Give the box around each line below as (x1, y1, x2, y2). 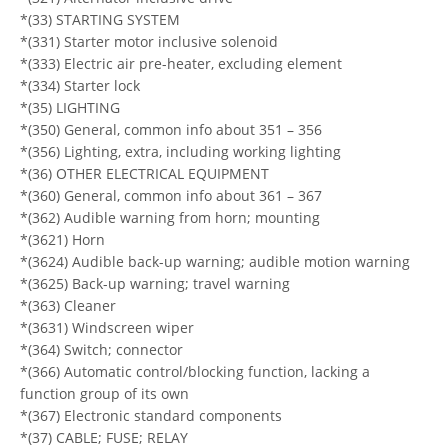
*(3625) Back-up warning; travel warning (20, 273, 290, 293)
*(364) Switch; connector (20, 339, 183, 359)
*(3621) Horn (20, 229, 105, 249)
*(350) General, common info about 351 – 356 (20, 119, 322, 139)
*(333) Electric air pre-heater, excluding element (20, 53, 342, 73)
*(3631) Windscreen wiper (20, 317, 194, 337)
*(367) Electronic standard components (20, 405, 282, 425)
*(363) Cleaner (20, 295, 116, 315)
